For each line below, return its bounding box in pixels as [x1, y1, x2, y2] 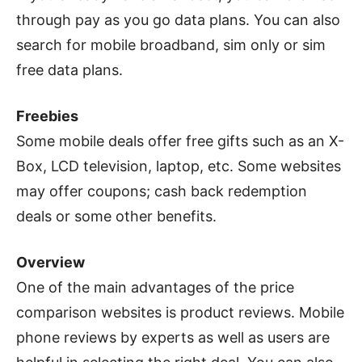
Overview [16, 254, 85, 271]
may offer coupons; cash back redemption [16, 183, 307, 200]
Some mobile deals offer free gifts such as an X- [16, 133, 344, 149]
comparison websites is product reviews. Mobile [16, 304, 344, 321]
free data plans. [16, 61, 123, 78]
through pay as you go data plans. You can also [16, 11, 340, 28]
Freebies [16, 107, 78, 124]
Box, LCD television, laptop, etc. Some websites [16, 158, 341, 175]
